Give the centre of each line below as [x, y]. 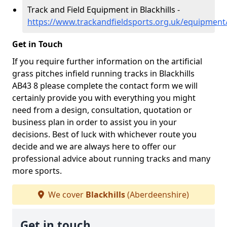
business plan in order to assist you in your [94, 122]
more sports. [37, 171]
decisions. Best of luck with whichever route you [104, 134]
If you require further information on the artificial [107, 61]
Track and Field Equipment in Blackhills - [104, 10]
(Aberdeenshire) [157, 195]
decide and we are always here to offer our [94, 146]
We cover [66, 195]
